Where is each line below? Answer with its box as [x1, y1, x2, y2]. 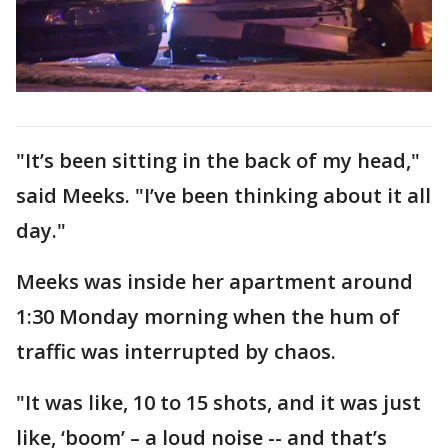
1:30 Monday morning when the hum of [16, 302, 400, 330]
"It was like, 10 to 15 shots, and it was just [16, 388, 421, 416]
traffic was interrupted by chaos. [16, 337, 341, 365]
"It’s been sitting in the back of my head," [16, 146, 420, 174]
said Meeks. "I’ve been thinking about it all [16, 181, 431, 209]
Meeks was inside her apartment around [16, 267, 413, 295]
